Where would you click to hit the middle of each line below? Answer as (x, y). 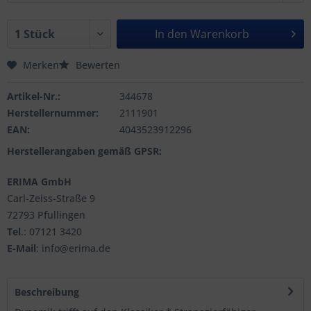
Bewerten (96, 65)
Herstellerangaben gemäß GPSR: (84, 151)
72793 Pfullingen (46, 215)
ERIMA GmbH (39, 181)
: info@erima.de (73, 248)
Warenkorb (220, 34)
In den (171, 34)
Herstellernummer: (53, 112)
